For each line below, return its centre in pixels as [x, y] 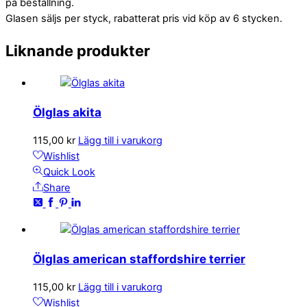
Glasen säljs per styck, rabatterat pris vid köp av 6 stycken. [144, 18]
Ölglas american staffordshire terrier [139, 259]
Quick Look [69, 172]
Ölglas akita [67, 112]
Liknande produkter [78, 51]
